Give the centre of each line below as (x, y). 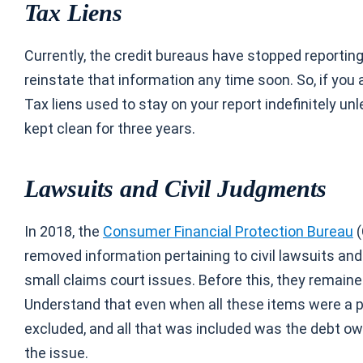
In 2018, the (64, 231)
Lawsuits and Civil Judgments (175, 188)
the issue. (56, 353)
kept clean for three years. (110, 128)
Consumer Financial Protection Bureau (228, 231)
